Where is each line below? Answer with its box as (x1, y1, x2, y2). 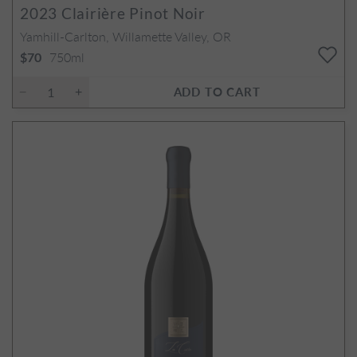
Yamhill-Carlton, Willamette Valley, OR (20, 26, 231, 45)
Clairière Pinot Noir (57, 3, 206, 22)
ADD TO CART (173, 82, 261, 100)
